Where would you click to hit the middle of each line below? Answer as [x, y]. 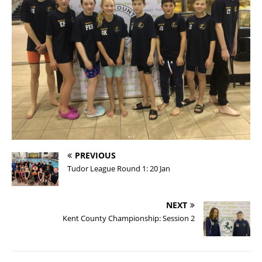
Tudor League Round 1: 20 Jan [119, 168]
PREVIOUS [95, 155]
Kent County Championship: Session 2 [129, 218]
